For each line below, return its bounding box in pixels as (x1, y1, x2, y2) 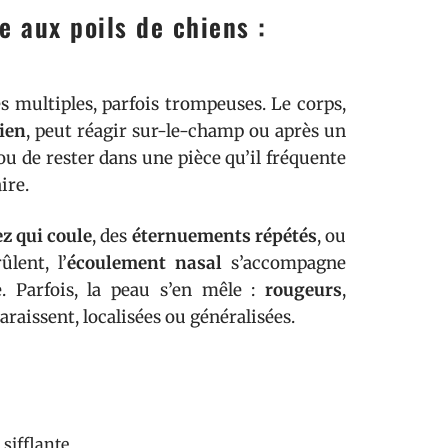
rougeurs (265, 279, 342, 301)
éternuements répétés (131, 225, 317, 247)
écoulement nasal (67, 252, 222, 274)
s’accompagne (222, 252, 346, 274)
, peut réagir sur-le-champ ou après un (25, 120, 347, 142)
